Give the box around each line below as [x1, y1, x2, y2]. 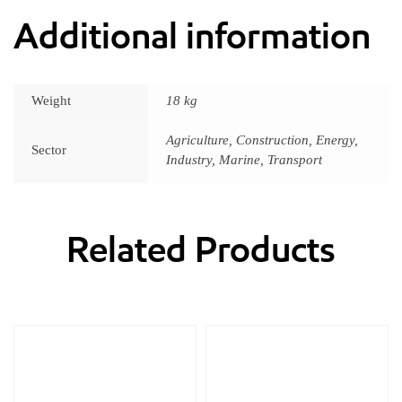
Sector [31, 143, 66, 158]
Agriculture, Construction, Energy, [166, 133, 358, 148]
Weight [31, 93, 71, 109]
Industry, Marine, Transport [166, 153, 322, 168]
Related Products [66, 228, 336, 272]
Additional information [13, 14, 371, 58]
